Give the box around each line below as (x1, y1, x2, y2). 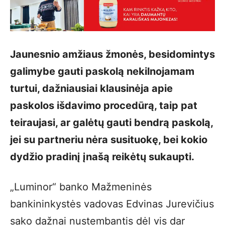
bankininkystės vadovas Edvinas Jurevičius (10, 198, 214, 210)
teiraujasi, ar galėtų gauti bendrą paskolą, (10, 117, 213, 129)
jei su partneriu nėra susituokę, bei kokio (10, 134, 207, 146)
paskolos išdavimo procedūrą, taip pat (10, 99, 197, 111)
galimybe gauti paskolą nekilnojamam (10, 65, 194, 77)
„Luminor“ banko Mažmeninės (10, 181, 152, 193)
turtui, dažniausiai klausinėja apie (10, 82, 173, 94)
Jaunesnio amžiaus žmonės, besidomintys (10, 48, 215, 60)
